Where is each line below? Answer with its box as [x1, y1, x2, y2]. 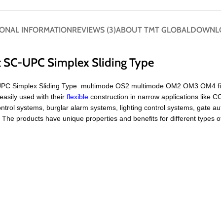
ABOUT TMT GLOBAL [116, 25, 190, 35]
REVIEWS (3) [72, 25, 116, 35]
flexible [67, 93, 90, 101]
